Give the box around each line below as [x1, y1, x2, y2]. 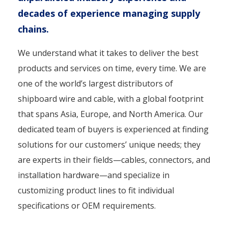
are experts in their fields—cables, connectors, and [18, 154, 210, 165]
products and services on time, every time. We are [18, 63, 206, 74]
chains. [18, 23, 49, 35]
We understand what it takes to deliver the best [18, 47, 198, 59]
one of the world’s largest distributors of [18, 78, 173, 89]
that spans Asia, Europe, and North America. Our [18, 108, 203, 120]
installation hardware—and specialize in [18, 169, 169, 181]
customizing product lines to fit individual [18, 185, 174, 196]
